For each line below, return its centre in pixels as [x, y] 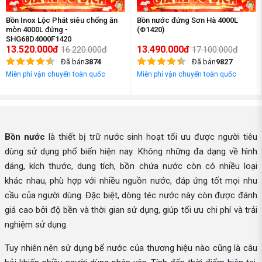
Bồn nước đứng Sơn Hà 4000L [187, 20]
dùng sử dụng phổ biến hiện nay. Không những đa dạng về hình [131, 151]
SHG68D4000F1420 [39, 39]
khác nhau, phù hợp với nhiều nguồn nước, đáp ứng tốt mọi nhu [131, 181]
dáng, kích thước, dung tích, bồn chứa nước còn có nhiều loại [131, 166]
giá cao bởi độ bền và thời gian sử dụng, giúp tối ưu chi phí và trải [131, 210]
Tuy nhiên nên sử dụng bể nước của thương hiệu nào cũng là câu [131, 248]
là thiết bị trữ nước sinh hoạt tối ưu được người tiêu [151, 137]
